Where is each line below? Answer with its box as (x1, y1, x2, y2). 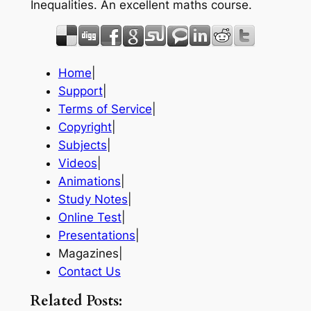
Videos (58, 156, 97, 171)
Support (58, 84, 103, 99)
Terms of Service (58, 102, 152, 117)
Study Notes (58, 192, 128, 207)
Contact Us (58, 264, 121, 279)
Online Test (58, 210, 121, 225)
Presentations (58, 228, 135, 243)
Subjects (58, 138, 107, 153)
